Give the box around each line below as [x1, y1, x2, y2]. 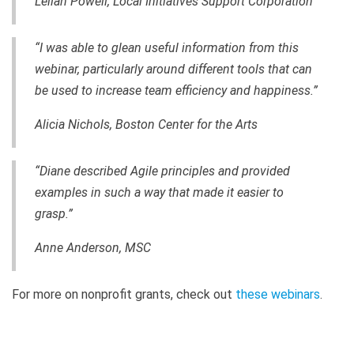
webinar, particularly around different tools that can [35, 61, 312, 77]
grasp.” [35, 205, 73, 221]
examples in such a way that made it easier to [35, 184, 284, 200]
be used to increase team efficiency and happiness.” [35, 82, 318, 98]
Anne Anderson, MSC [35, 239, 151, 255]
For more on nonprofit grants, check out [12, 286, 235, 302]
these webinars [235, 286, 320, 302]
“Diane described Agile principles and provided [35, 163, 290, 179]
